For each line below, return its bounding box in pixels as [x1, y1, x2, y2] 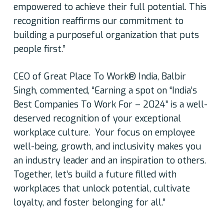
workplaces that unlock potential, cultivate [13, 182, 190, 195]
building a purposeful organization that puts [13, 29, 199, 41]
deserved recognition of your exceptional [13, 112, 181, 125]
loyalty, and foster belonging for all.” [13, 196, 165, 209]
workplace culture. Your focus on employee [13, 126, 195, 139]
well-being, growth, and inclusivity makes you [13, 140, 201, 153]
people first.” [13, 43, 65, 55]
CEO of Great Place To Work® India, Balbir [13, 70, 186, 83]
